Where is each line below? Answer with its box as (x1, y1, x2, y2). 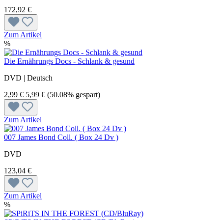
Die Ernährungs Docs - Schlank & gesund (4, 56, 135, 65)
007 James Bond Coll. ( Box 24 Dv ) (4, 133, 118, 141)
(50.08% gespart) (47, 90, 100, 99)
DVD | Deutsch (4, 73, 53, 82)
